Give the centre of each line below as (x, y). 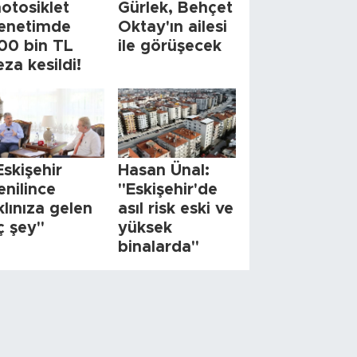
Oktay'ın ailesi (173, 27)
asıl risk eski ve (176, 209)
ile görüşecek (170, 47)
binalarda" (159, 247)
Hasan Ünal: (164, 171)
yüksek (145, 228)
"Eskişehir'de (168, 190)
